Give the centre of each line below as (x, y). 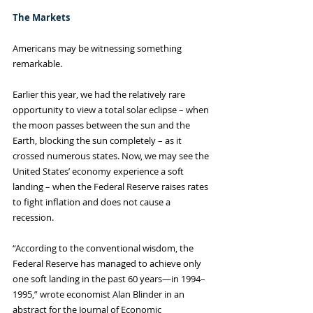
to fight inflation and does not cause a (93, 202)
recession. (34, 218)
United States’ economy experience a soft (99, 172)
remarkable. (37, 64)
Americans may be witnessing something (98, 49)
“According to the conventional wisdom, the (104, 248)
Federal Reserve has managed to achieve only (108, 264)
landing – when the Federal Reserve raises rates (111, 187)
